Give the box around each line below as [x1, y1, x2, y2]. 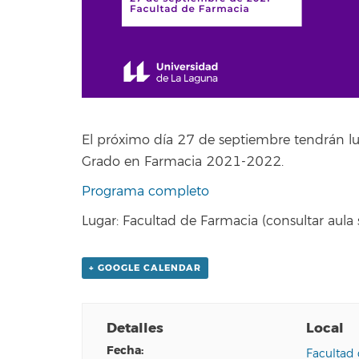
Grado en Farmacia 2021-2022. [82, 154, 284, 170]
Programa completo [82, 184, 209, 200]
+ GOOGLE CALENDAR [89, 262, 201, 274]
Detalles [106, 319, 163, 337]
